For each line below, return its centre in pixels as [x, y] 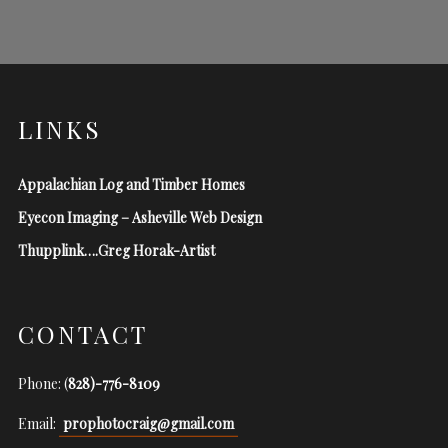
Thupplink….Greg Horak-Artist [116, 251]
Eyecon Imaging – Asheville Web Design [139, 218]
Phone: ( [42, 384]
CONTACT [82, 334]
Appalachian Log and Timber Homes [131, 185]
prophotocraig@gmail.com [148, 424]
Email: [38, 424]
